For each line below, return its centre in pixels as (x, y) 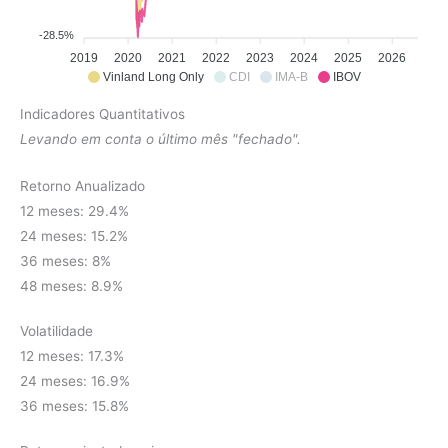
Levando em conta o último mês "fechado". (160, 138)
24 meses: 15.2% (74, 235)
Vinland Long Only (153, 76)
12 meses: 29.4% (74, 210)
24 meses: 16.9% (75, 380)
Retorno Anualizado (82, 185)
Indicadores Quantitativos (102, 113)
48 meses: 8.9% (71, 285)
